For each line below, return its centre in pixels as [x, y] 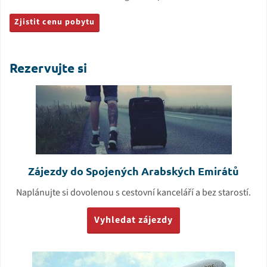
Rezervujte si [48, 68]
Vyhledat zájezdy [133, 220]
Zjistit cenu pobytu [55, 22]
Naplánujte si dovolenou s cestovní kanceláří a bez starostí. [133, 193]
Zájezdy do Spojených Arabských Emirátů [133, 171]
